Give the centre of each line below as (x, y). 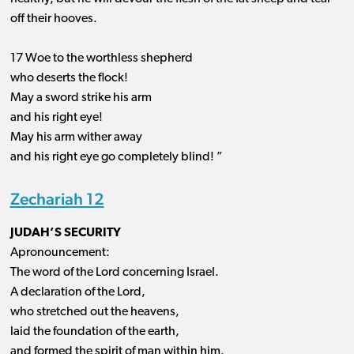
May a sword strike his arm (81, 98)
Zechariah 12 (57, 199)
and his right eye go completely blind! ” (116, 158)
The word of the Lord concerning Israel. (114, 273)
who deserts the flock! (69, 79)
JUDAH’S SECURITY (65, 233)
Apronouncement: (60, 253)
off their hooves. (53, 19)
